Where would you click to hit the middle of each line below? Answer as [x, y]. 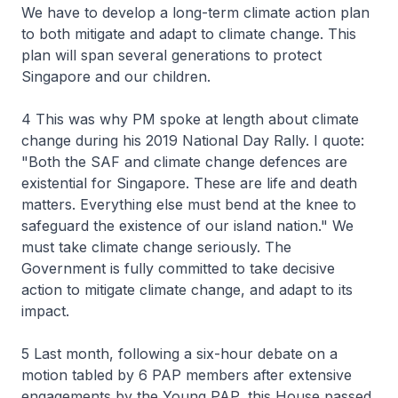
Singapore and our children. [116, 76]
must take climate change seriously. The [156, 247]
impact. [45, 311]
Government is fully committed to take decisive [178, 268]
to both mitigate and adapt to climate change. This [189, 34]
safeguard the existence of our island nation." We [187, 226]
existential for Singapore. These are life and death [189, 183]
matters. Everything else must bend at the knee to [189, 204]
